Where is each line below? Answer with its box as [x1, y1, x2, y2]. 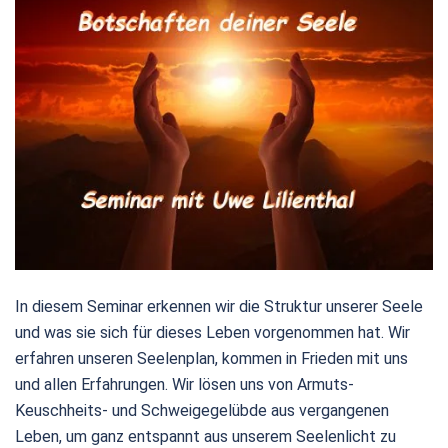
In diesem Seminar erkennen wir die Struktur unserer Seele [15, 296, 423, 316]
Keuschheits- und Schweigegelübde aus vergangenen [15, 400, 389, 420]
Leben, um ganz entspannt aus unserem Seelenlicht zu [15, 426, 396, 446]
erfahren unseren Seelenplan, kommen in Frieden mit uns [15, 348, 408, 368]
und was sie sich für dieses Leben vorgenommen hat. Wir [15, 322, 410, 342]
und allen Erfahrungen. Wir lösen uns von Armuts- [15, 374, 354, 394]
